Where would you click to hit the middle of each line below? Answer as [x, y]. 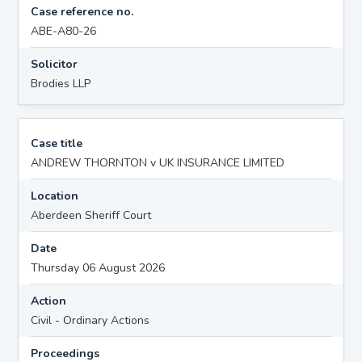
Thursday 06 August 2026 [98, 267]
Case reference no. [82, 11]
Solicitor [55, 64]
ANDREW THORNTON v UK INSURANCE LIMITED [158, 162]
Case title [57, 143]
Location [55, 196]
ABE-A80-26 [64, 31]
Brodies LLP [61, 83]
